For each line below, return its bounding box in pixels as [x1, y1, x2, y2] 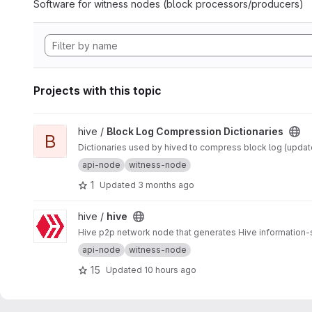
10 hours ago [144, 264, 196, 275]
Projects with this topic [33, 84, 162, 97]
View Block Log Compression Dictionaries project [33, 125, 260, 137]
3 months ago [138, 179, 194, 190]
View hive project [33, 210, 114, 222]
